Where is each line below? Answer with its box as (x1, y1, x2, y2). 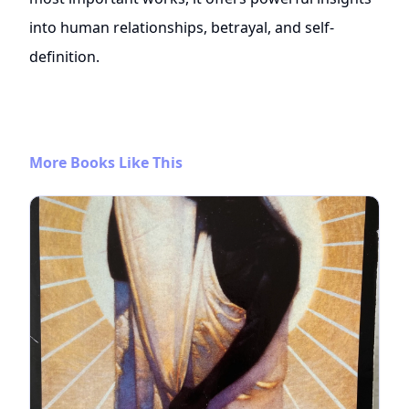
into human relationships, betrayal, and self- (29, 17, 334, 38)
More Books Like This (29, 152, 183, 173)
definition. (29, 47, 100, 68)
